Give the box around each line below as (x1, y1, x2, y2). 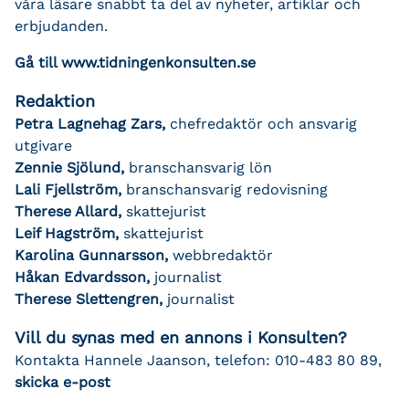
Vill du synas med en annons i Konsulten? (15, 327, 347, 347)
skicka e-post (15, 372, 110, 391)
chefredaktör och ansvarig (170, 114, 357, 132)
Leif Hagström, (15, 224, 123, 242)
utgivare (15, 136, 72, 154)
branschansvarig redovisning (121, 180, 328, 198)
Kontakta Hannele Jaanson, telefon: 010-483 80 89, (15, 351, 382, 369)
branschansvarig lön (124, 158, 272, 176)
